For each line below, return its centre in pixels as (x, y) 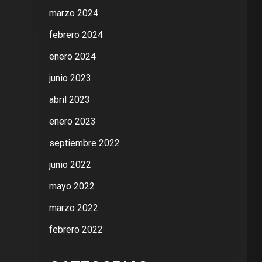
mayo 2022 (72, 186)
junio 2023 (70, 78)
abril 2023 (69, 100)
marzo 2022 (73, 208)
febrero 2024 (76, 35)
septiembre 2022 (84, 143)
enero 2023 (72, 121)
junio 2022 (70, 165)
